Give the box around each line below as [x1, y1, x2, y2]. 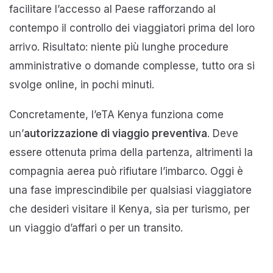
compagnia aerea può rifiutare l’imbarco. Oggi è [9, 165, 243, 177]
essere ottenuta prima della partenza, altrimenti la [9, 146, 253, 158]
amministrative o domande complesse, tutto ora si [9, 59, 255, 72]
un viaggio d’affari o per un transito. [9, 221, 183, 234]
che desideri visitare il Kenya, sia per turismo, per [9, 202, 250, 215]
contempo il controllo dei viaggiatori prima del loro [9, 21, 255, 34]
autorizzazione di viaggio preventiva [24, 127, 207, 140]
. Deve [207, 127, 238, 140]
